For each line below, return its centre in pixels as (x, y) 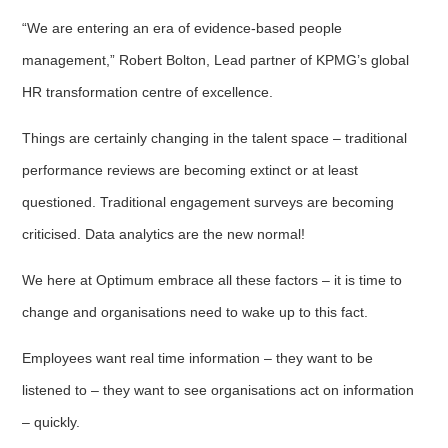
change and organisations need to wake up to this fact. (195, 311)
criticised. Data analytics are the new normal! (164, 233)
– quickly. (51, 421)
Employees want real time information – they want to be (198, 357)
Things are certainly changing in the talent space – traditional (215, 137)
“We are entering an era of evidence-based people (182, 27)
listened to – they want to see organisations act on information (218, 389)
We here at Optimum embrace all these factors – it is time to (212, 279)
